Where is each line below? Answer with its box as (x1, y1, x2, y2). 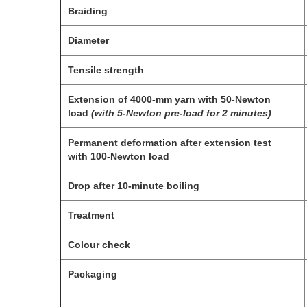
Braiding (68, 5, 108, 16)
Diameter (68, 34, 109, 46)
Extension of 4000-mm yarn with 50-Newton (68, 93, 271, 105)
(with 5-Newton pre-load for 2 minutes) (91, 107, 271, 119)
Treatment (68, 209, 114, 221)
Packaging (68, 268, 117, 280)
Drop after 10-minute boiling (68, 180, 199, 191)
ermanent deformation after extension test (74, 136, 271, 148)
